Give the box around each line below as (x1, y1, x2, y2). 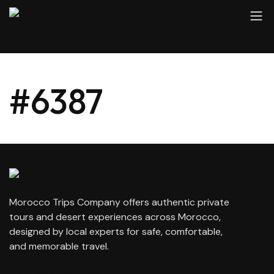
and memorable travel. (9, 240, 109, 253)
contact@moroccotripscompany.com (9, 253, 196, 267)
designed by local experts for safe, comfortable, (9, 225, 223, 238)
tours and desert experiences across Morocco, (9, 210, 221, 223)
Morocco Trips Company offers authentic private (9, 196, 229, 209)
